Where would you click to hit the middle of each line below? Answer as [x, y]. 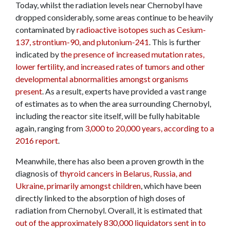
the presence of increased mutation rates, [132, 54]
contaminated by [46, 30]
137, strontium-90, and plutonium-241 [82, 42]
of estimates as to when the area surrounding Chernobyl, [113, 104]
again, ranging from [49, 128]
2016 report [37, 141]
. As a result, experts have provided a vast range [124, 91]
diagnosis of [37, 174]
